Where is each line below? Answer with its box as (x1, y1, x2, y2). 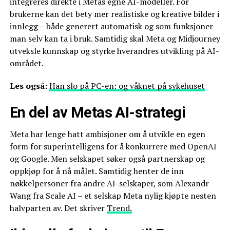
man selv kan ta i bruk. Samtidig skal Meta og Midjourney (9, 32, 220, 44)
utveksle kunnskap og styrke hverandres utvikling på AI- (9, 45, 219, 56)
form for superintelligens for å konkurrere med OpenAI (9, 140, 217, 152)
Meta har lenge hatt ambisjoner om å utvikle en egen (9, 128, 205, 140)
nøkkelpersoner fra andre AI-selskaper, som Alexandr (9, 177, 209, 189)
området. (9, 57, 44, 69)
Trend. (106, 202, 132, 214)
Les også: (9, 80, 49, 91)
